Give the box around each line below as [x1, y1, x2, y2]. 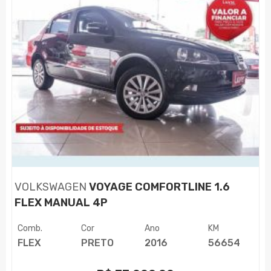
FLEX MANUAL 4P [15, 196, 108, 210]
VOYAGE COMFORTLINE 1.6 [87, 180, 230, 194]
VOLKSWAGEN [15, 180, 87, 194]
